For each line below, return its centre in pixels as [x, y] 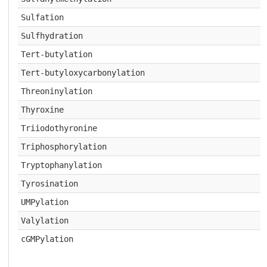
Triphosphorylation [63, 147]
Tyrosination [49, 184]
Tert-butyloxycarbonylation [83, 73]
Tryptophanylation [61, 165]
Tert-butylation [56, 54]
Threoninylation [56, 91]
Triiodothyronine [59, 128]
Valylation [44, 221]
